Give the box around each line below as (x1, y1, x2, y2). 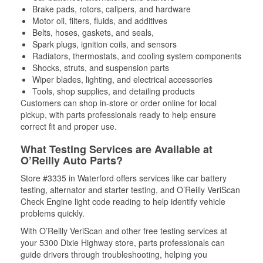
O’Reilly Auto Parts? (21, 153, 123, 168)
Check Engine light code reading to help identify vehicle (21, 195, 225, 207)
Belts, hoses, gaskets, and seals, (32, 26, 154, 38)
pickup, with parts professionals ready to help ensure (21, 109, 216, 120)
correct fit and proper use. (21, 120, 117, 132)
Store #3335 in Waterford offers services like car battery (21, 172, 227, 184)
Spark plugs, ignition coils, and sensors (32, 38, 177, 50)
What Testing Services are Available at (21, 141, 213, 157)
